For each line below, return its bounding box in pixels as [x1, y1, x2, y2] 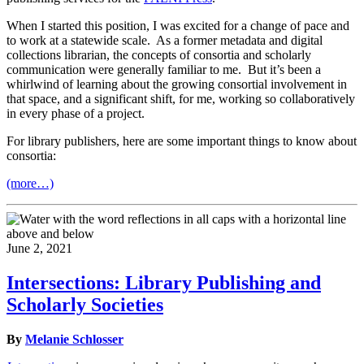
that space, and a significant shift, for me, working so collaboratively [6, 92, 355, 106]
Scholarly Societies [6, 294, 163, 316]
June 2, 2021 [6, 241, 72, 256]
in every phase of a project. [6, 106, 145, 121]
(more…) [6, 176, 54, 191]
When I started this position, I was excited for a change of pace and [6, 19, 349, 33]
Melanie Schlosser [25, 332, 123, 347]
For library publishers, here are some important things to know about [6, 134, 357, 149]
